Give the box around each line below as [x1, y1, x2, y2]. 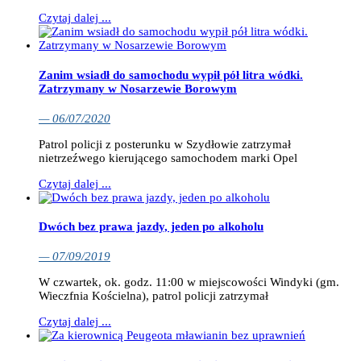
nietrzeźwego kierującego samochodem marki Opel [39, 151, 297, 164]
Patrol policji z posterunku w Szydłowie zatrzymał [39, 137, 291, 151]
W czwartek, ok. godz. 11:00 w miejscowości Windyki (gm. [39, 276, 339, 289]
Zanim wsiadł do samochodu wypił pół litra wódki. [39, 68, 303, 81]
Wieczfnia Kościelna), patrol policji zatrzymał [39, 289, 268, 303]
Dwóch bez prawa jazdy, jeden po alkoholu [39, 220, 263, 234]
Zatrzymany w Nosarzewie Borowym [39, 81, 237, 95]
